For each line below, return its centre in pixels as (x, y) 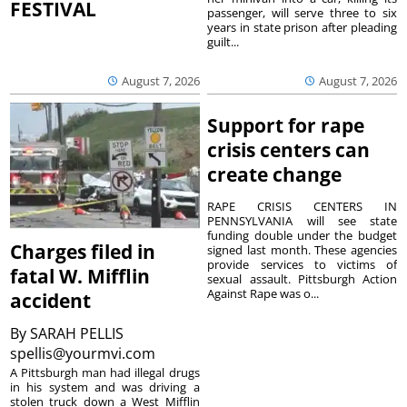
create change (275, 175)
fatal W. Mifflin (80, 277)
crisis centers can (289, 150)
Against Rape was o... (263, 294)
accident (51, 301)
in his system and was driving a (105, 387)
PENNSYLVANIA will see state (302, 221)
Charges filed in (83, 252)
